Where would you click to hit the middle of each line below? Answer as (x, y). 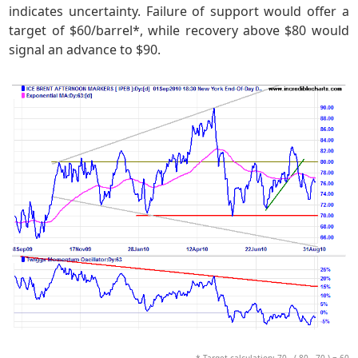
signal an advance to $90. (85, 49)
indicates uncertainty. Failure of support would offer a (179, 11)
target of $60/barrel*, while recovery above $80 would (179, 30)
